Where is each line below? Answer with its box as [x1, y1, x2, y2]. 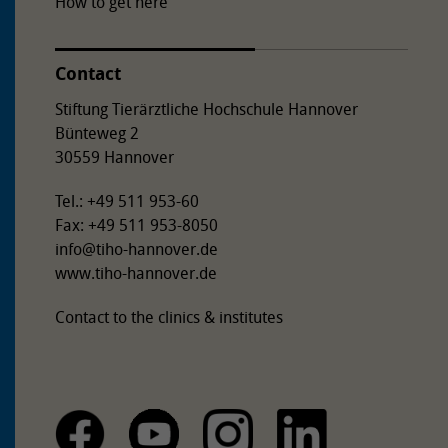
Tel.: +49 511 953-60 [55, 189, 199, 212]
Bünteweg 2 [55, 121, 139, 144]
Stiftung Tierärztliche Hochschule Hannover [55, 97, 358, 120]
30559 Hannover [55, 145, 174, 168]
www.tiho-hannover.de [55, 261, 217, 284]
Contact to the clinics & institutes [55, 305, 283, 328]
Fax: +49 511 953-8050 [55, 213, 218, 236]
